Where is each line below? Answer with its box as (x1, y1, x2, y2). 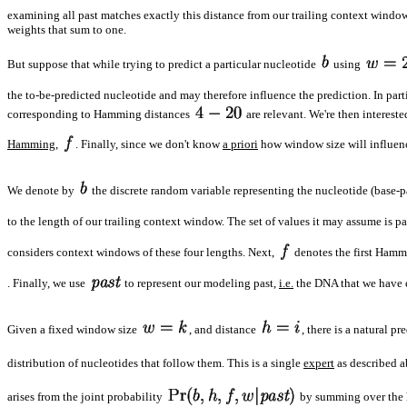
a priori (223, 137, 258, 152)
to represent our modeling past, (122, 275, 279, 290)
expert (303, 355, 334, 370)
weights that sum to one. (7, 23, 126, 37)
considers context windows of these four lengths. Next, (7, 245, 277, 260)
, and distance (189, 322, 259, 336)
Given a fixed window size (7, 322, 140, 336)
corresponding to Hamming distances (7, 106, 193, 121)
